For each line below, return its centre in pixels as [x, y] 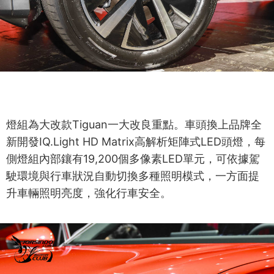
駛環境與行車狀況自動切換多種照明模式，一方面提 [133, 176]
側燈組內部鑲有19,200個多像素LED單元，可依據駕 [133, 159]
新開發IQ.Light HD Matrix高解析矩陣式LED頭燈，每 [136, 142]
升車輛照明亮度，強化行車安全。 [89, 193]
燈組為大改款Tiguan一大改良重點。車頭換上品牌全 [134, 125]
